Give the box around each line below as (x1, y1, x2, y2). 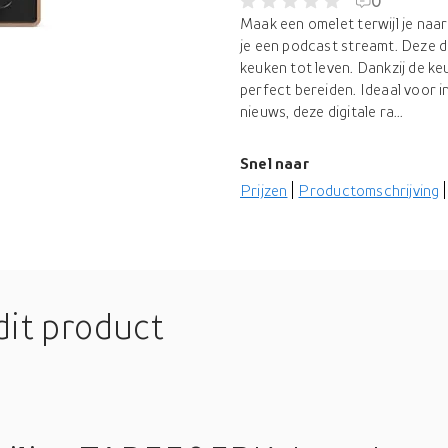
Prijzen (240, 181, 288, 199)
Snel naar (240, 154, 309, 172)
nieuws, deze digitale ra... (240, 102, 404, 120)
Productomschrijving (298, 181, 440, 199)
